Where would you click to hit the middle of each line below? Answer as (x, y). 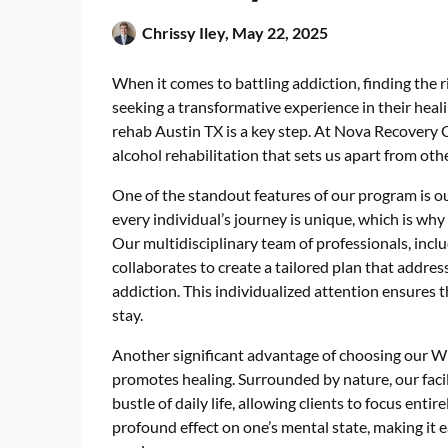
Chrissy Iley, (187, 32)
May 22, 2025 (280, 32)
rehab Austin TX (167, 130)
